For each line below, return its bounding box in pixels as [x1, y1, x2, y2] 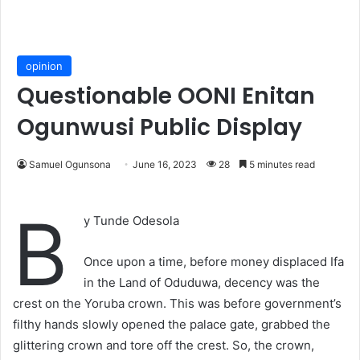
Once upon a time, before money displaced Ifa [84, 254, 344, 270]
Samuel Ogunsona [29, 158, 111, 171]
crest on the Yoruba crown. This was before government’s [13, 296, 342, 312]
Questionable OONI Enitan [17, 80, 315, 112]
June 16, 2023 [133, 158, 197, 171]
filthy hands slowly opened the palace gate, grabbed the [13, 317, 330, 333]
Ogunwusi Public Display [17, 112, 302, 144]
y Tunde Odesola [84, 213, 179, 229]
